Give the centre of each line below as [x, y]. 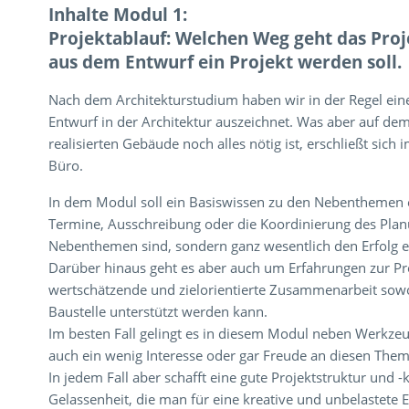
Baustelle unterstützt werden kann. [158, 311]
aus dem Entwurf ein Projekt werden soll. [225, 62]
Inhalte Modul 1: [121, 15]
